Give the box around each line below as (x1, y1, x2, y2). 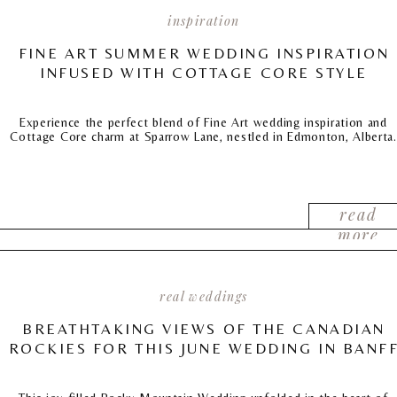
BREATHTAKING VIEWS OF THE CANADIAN (22, 320, 385, 338)
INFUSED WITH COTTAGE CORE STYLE (39, 64, 369, 82)
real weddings (160, 288, 248, 305)
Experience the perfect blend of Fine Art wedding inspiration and (19, 115, 387, 129)
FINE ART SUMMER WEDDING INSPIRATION (18, 44, 390, 62)
